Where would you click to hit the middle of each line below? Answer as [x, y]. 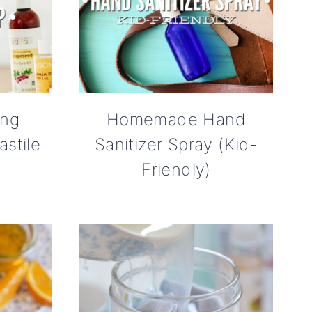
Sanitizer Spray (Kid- [176, 144]
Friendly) [176, 169]
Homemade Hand [176, 119]
